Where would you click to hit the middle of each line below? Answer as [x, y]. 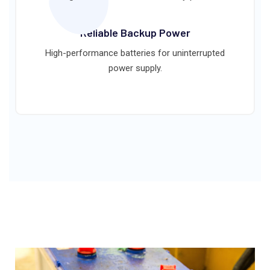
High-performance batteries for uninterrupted [135, 53]
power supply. [135, 68]
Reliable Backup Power [135, 32]
